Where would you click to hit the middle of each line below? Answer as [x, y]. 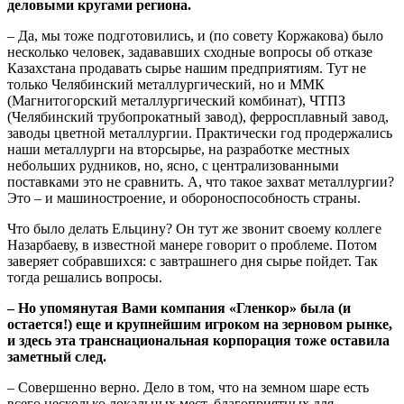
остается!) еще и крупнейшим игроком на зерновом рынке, [200, 324]
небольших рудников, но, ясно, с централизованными [173, 165]
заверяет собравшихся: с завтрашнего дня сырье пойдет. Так [193, 261]
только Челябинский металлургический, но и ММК [166, 84]
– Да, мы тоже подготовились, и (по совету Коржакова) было [195, 35]
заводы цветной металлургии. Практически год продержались [200, 133]
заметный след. [57, 356]
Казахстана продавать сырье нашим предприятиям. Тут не [187, 68]
